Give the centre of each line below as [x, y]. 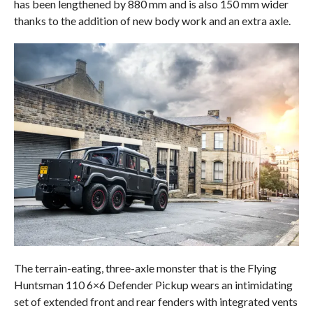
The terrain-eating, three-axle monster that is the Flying [145, 268]
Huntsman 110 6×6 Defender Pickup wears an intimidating [153, 285]
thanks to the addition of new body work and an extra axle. [152, 21]
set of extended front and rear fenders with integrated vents [155, 302]
